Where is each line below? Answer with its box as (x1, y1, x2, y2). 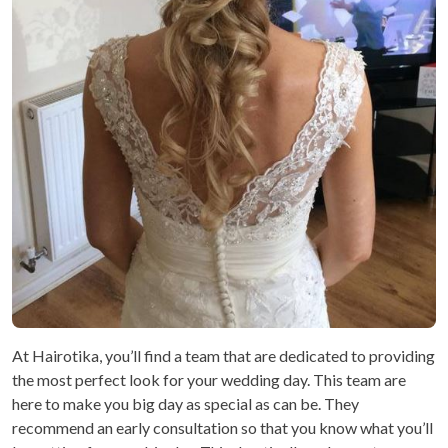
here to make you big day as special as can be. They (12, 394, 359, 414)
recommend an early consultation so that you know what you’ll (12, 418, 433, 438)
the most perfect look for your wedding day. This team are (12, 370, 406, 390)
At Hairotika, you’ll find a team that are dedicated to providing (12, 346, 435, 366)
